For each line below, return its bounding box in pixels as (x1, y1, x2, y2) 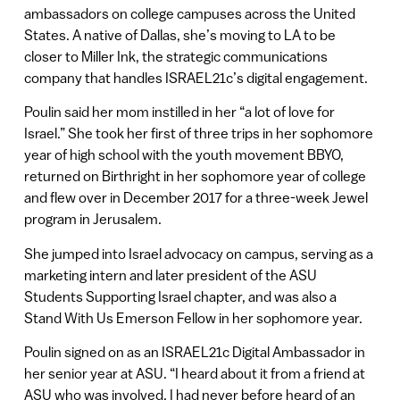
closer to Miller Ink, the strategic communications (23, 47, 328, 64)
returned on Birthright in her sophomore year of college (23, 168, 366, 185)
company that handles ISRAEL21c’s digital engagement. (23, 69, 368, 86)
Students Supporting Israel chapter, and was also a (23, 287, 337, 304)
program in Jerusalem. (23, 211, 162, 228)
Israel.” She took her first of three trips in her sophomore (23, 125, 373, 142)
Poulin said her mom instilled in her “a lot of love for (23, 104, 335, 121)
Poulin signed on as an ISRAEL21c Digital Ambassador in (23, 344, 365, 361)
